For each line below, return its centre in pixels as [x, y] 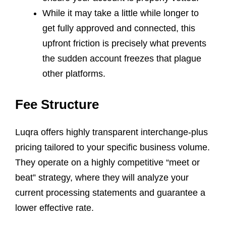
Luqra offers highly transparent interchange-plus [111, 132]
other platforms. [74, 73]
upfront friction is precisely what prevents [124, 43]
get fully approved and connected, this [119, 28]
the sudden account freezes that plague [122, 58]
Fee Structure [57, 104]
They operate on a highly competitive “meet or [107, 162]
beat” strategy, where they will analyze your [102, 177]
